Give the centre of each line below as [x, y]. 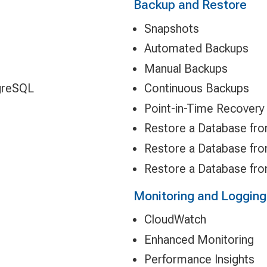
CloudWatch [175, 220]
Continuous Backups [196, 89]
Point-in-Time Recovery [204, 108]
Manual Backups [186, 68]
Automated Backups [196, 49]
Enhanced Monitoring [199, 239]
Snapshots [171, 28]
